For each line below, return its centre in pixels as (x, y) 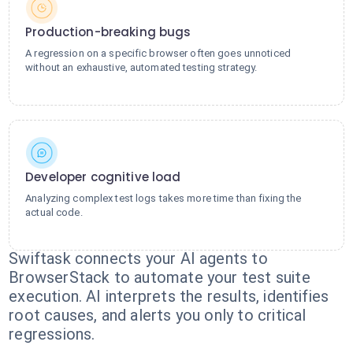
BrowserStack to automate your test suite (160, 277)
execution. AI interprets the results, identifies (169, 296)
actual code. (54, 212)
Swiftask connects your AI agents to (138, 258)
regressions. (52, 334)
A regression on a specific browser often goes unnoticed (158, 53)
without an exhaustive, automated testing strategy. (141, 67)
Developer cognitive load (103, 177)
